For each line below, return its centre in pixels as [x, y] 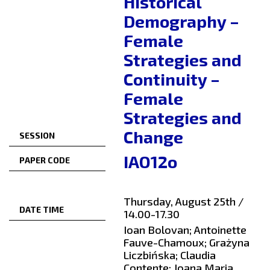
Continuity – [172, 79]
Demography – [181, 21]
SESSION [37, 136]
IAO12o [150, 162]
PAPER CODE [45, 160]
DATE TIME [42, 210]
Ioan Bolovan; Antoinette [185, 230]
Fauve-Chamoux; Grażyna [187, 243]
